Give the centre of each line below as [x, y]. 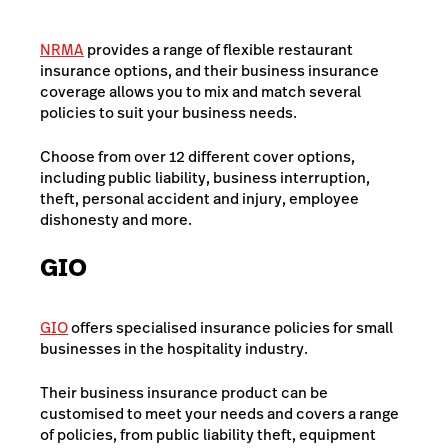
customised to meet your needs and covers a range [219, 413]
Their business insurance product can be [184, 392]
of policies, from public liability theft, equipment [208, 434]
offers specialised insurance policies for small [230, 328]
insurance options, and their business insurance [209, 71]
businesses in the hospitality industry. [174, 349]
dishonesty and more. [116, 219]
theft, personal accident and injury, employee [199, 198]
